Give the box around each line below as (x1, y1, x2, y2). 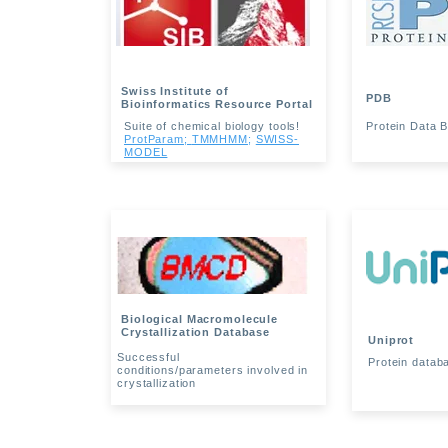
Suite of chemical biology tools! (124, 120, 301, 132)
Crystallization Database (121, 326, 271, 338)
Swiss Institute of (121, 85, 229, 97)
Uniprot (368, 334, 415, 346)
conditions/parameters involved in (117, 364, 309, 376)
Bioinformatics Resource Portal (121, 98, 313, 110)
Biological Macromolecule (121, 313, 279, 325)
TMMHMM (191, 133, 248, 145)
